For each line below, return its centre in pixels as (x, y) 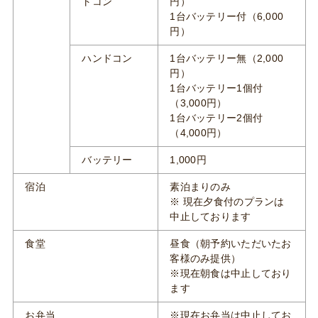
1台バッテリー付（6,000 (227, 16)
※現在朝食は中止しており (231, 273)
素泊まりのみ (200, 187)
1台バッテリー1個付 (216, 88)
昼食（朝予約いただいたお (231, 243)
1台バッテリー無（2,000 (227, 58)
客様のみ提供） (205, 258)
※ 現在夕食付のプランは (227, 202)
